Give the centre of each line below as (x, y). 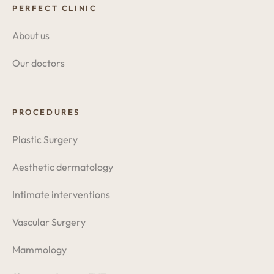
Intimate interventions (61, 194)
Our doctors (39, 63)
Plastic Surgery (45, 139)
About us (31, 35)
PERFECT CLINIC (55, 8)
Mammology (39, 250)
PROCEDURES (46, 112)
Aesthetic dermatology (63, 167)
